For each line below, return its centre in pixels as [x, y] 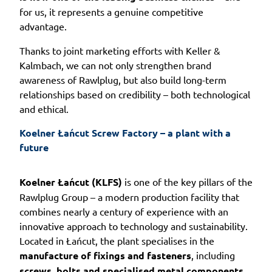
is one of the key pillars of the [187, 181]
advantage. [43, 26]
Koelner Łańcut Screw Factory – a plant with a [125, 132]
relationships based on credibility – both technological [135, 94]
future [34, 147]
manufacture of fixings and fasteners [105, 255]
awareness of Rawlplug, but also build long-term [123, 79]
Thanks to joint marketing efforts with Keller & [120, 50]
